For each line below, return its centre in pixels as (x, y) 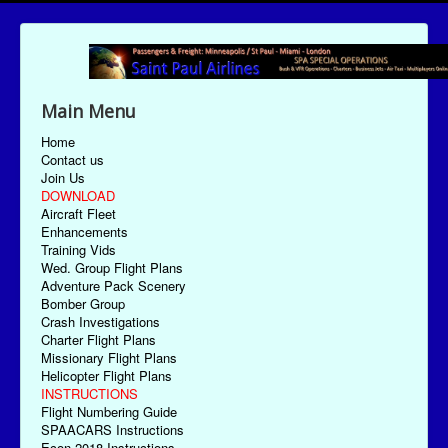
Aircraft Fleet (78, 214)
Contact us (72, 160)
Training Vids (78, 250)
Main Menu (88, 111)
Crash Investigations (100, 322)
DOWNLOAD (78, 196)
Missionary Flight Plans (109, 358)
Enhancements (84, 232)
